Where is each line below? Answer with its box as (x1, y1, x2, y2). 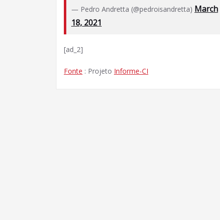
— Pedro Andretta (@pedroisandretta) (71, 4, 194, 14)
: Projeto (82, 66, 114, 76)
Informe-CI (114, 66, 148, 76)
